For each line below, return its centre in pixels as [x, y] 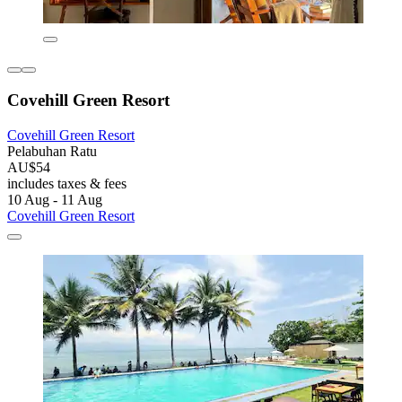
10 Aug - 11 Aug [55, 199]
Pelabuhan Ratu [52, 151]
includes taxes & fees [67, 183]
